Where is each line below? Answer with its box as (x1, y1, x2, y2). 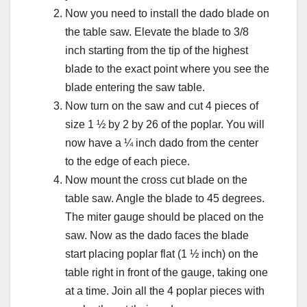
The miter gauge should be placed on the (65, 210, 264, 223)
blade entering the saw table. (65, 81, 205, 93)
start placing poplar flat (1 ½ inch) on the (65, 247, 258, 260)
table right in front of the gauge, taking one (65, 266, 268, 278)
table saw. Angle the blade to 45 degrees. (65, 192, 265, 204)
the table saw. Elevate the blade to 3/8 (65, 25, 249, 38)
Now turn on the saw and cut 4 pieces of (65, 99, 258, 112)
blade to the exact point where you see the (65, 62, 269, 75)
